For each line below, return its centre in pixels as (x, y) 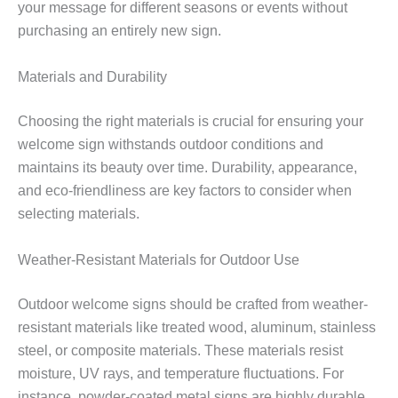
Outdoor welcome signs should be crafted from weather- (193, 304)
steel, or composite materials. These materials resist (180, 350)
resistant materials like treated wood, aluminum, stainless (197, 327)
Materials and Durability (92, 76)
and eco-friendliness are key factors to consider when (185, 190)
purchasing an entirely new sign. (119, 31)
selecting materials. (79, 213)
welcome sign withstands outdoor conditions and (171, 144)
